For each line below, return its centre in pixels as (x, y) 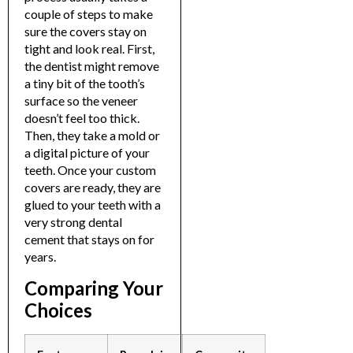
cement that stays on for (89, 240)
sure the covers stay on (85, 32)
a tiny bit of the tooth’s (85, 84)
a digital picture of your (87, 153)
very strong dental (73, 222)
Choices (58, 310)
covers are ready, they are (93, 188)
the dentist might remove (92, 66)
